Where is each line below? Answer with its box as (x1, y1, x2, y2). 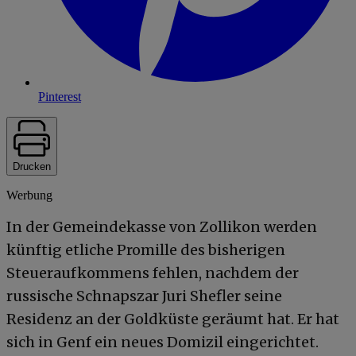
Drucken (13, 160, 51, 172)
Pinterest (38, 89, 81, 103)
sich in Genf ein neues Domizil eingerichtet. (6, 332, 319, 351)
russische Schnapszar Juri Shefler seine (6, 286, 282, 305)
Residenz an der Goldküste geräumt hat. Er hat (6, 309, 339, 328)
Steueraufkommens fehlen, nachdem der (6, 263, 299, 282)
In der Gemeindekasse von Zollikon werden (6, 217, 317, 236)
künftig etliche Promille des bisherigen (6, 240, 285, 259)
